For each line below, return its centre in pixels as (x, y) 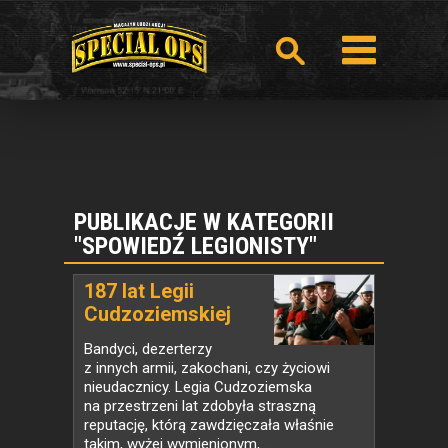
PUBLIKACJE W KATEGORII (204, 222)
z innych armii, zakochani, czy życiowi (207, 368)
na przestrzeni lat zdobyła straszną (200, 406)
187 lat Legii (139, 291)
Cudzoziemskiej (157, 314)
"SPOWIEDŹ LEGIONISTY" (195, 246)
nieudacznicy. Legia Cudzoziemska (198, 387)
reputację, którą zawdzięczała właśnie (209, 425)
